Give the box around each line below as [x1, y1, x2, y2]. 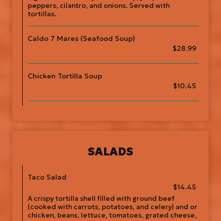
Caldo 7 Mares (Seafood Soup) [28, 34, 135, 43]
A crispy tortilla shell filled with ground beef [28, 194, 175, 203]
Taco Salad [28, 173, 67, 182]
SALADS [88, 145, 133, 158]
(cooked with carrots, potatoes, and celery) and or [28, 203, 197, 211]
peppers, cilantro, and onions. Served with [28, 1, 170, 10]
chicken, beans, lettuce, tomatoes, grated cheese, [28, 211, 197, 220]
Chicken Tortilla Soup [28, 72, 102, 80]
